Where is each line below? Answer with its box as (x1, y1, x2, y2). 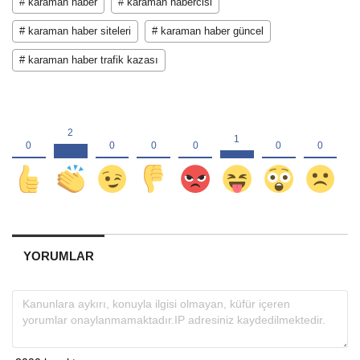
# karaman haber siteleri (19, 24, 131, 37)
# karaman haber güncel (152, 24, 264, 37)
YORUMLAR (22, 249, 94, 264)
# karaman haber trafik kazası (19, 53, 158, 66)
